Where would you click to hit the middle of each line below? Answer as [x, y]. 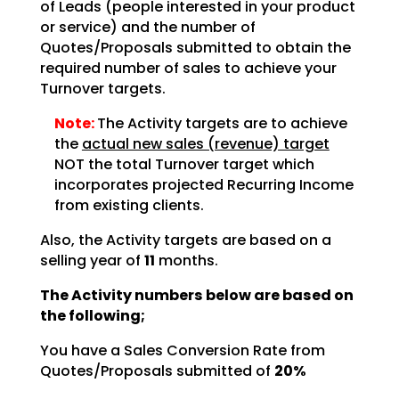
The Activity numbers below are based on [196, 296]
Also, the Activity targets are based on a [185, 240]
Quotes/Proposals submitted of [157, 371]
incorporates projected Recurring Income [204, 184]
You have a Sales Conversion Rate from [182, 351]
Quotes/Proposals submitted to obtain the [195, 47]
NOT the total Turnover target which [184, 164]
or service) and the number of [147, 27]
